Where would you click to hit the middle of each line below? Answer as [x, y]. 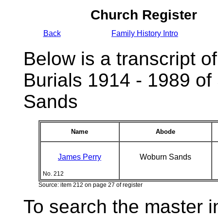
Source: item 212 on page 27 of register [90, 185]
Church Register [144, 15]
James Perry [80, 157]
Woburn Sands [165, 157]
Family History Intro [145, 33]
